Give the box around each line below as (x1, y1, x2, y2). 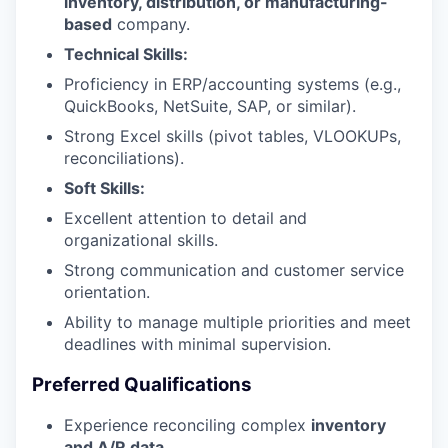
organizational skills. (64, 229, 218, 250)
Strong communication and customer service (64, 259, 404, 280)
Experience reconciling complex (64, 415, 311, 436)
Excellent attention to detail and (64, 207, 307, 228)
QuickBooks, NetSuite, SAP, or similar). (64, 95, 356, 116)
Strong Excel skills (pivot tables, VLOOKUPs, (64, 125, 401, 146)
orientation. (64, 281, 150, 302)
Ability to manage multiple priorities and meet (64, 311, 411, 332)
